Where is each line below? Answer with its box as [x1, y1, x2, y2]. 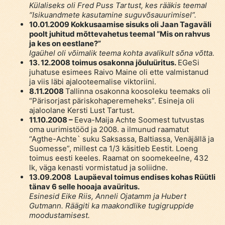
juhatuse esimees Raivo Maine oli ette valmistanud [29, 67, 208, 77]
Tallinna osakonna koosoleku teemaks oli [65, 86, 210, 96]
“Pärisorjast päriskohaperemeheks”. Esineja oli [29, 95, 194, 105]
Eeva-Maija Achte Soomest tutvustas [74, 115, 204, 125]
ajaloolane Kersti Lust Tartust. [29, 105, 135, 115]
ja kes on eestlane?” [29, 38, 101, 48]
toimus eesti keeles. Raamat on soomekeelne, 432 [29, 153, 208, 163]
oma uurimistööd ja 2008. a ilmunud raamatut [29, 124, 189, 134]
